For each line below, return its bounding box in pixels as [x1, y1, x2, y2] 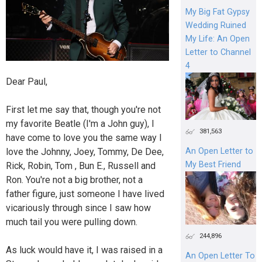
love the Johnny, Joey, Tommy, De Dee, [6, 146, 164, 158]
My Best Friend [185, 160, 241, 170]
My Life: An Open [185, 33, 250, 44]
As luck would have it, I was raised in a [6, 244, 163, 256]
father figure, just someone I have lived [6, 188, 164, 200]
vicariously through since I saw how [6, 202, 151, 214]
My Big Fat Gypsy [185, 6, 250, 17]
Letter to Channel [185, 47, 251, 57]
